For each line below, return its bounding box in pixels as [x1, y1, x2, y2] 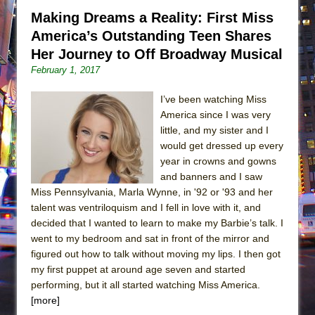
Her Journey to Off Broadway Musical [31, 46, 283, 62]
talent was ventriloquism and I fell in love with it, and [31, 201, 261, 213]
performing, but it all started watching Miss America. [31, 278, 260, 290]
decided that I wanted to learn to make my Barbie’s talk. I [31, 217, 283, 229]
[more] [31, 294, 60, 306]
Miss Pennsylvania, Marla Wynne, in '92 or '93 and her [31, 186, 273, 198]
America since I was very [160, 108, 271, 120]
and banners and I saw [160, 170, 262, 182]
